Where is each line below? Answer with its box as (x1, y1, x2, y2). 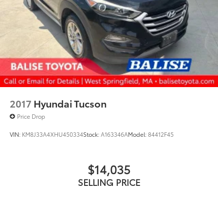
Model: (128, 130, 148, 139)
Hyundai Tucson (34, 96, 107, 110)
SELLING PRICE (78, 176, 140, 189)
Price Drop (17, 112, 45, 121)
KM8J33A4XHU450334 (22, 130, 83, 139)
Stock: (83, 130, 101, 139)
